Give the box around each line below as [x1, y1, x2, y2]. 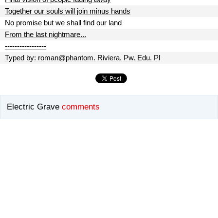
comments [62, 102, 100, 112]
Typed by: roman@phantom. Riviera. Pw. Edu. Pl [5, 54, 160, 62]
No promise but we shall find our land [5, 18, 122, 27]
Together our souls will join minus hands [5, 7, 130, 15]
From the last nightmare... [5, 30, 86, 38]
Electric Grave [7, 102, 59, 112]
